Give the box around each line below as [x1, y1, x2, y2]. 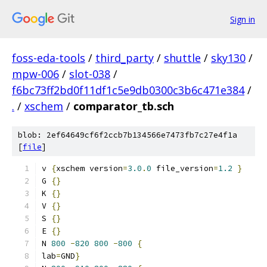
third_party [95, 51, 154, 65]
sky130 [211, 51, 246, 65]
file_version [151, 163, 213, 173]
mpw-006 [12, 67, 59, 81]
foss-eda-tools [12, 51, 85, 65]
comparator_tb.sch [73, 99, 174, 113]
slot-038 [69, 67, 110, 81]
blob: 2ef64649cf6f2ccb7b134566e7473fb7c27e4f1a [18, 130, 237, 140]
